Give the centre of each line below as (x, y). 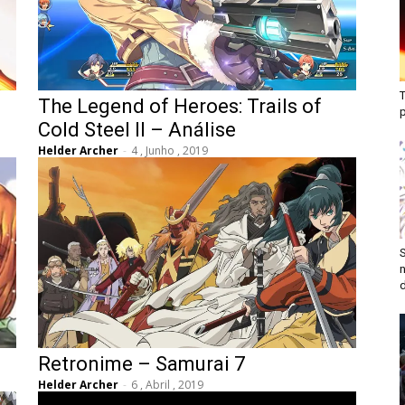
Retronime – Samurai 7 (141, 363)
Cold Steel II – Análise (137, 129)
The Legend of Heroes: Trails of (180, 106)
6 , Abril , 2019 (167, 384)
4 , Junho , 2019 (170, 150)
